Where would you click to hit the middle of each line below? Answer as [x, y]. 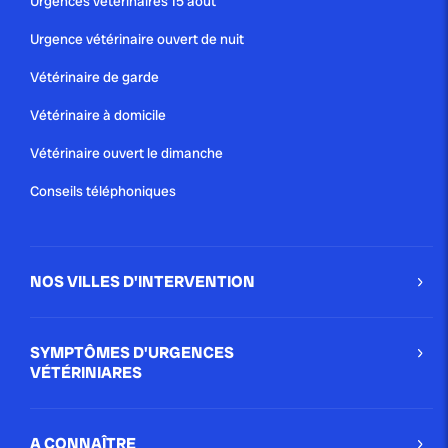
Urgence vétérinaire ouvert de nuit [137, 39]
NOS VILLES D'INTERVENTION [142, 282]
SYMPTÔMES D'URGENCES [132, 353]
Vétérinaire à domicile [98, 115]
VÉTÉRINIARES [86, 373]
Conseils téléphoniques [103, 191]
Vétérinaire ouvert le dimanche [126, 153]
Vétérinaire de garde [94, 77]
